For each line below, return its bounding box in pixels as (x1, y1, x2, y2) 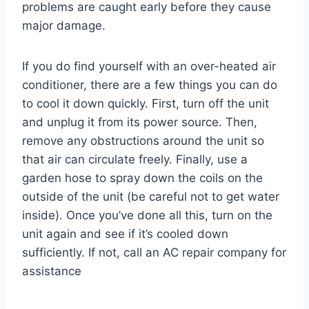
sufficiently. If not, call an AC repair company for (22, 246, 286, 260)
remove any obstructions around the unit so (22, 134, 264, 148)
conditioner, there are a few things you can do (22, 78, 277, 92)
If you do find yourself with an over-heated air (22, 59, 276, 74)
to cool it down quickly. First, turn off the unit (22, 97, 269, 111)
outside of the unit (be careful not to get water (22, 190, 279, 204)
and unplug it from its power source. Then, (22, 115, 257, 130)
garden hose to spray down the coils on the (22, 171, 263, 186)
